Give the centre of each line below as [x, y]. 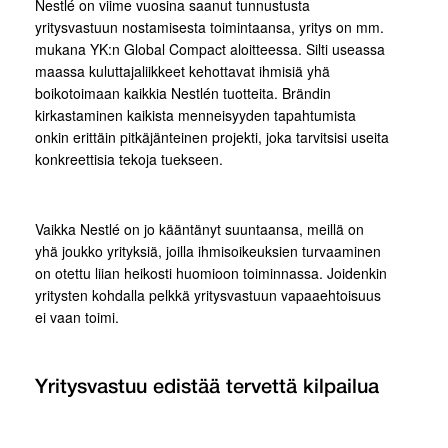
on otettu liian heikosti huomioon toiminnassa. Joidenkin [211, 273]
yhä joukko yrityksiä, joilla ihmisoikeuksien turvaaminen [208, 251]
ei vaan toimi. [77, 317]
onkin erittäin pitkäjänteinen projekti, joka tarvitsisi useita [212, 137]
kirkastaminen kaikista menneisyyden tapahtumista [195, 115]
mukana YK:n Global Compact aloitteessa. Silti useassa [210, 49]
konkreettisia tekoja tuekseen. [129, 159]
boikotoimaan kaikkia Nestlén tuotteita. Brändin [183, 93]
